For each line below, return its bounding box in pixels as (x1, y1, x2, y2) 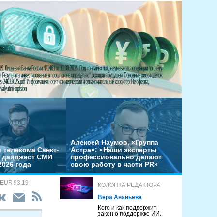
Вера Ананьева (98, 194, 142, 201)
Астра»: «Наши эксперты (71, 146, 156, 154)
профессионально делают (71, 153, 162, 161)
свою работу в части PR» (71, 160, 158, 168)
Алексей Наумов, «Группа (71, 139, 158, 146)
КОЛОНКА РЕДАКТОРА (98, 182, 161, 188)
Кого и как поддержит (98, 204, 157, 211)
